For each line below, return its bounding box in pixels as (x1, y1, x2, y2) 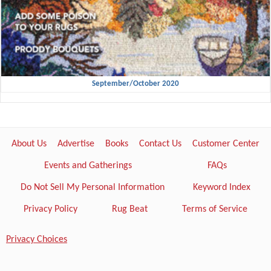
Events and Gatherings (44, 160, 132, 171)
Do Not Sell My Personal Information (20, 182, 165, 192)
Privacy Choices (6, 234, 67, 244)
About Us (11, 139, 47, 149)
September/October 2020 (92, 79, 179, 88)
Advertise (57, 139, 94, 149)
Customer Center (192, 139, 260, 149)
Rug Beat (111, 204, 148, 214)
